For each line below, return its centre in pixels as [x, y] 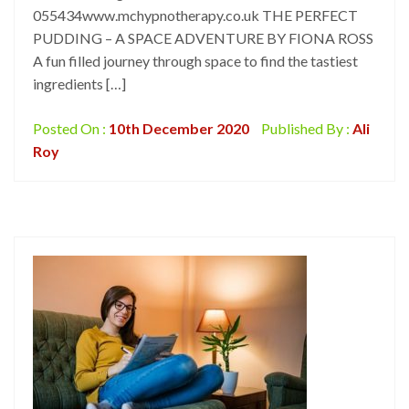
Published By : [305, 128]
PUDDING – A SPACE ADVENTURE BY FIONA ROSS [203, 38]
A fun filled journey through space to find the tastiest [195, 61]
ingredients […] [79, 84]
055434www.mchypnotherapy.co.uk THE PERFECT [195, 15]
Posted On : [71, 128]
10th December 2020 [179, 128]
